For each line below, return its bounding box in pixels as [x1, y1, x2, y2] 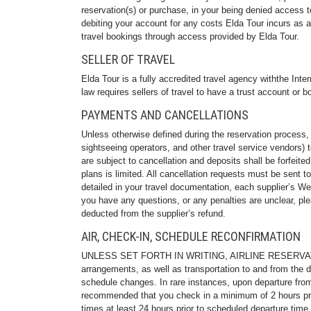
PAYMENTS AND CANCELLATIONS [81, 108, 249, 122]
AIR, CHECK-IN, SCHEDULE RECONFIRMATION [81, 229, 301, 244]
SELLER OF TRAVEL [81, 52, 175, 67]
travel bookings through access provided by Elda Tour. [81, 31, 299, 42]
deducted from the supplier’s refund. [81, 208, 226, 219]
